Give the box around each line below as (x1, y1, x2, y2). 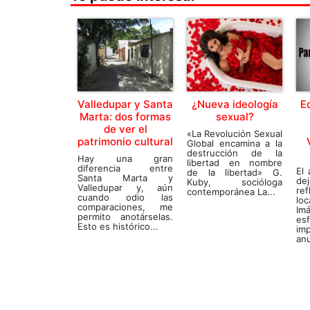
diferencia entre (77, 162, 173, 174)
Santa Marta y (77, 172, 173, 183)
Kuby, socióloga (187, 176, 282, 188)
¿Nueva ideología (191, 97, 278, 111)
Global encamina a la (187, 137, 282, 149)
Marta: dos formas (80, 109, 171, 123)
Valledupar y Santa (77, 97, 173, 111)
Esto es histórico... (77, 220, 158, 232)
